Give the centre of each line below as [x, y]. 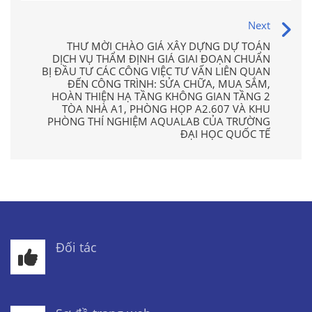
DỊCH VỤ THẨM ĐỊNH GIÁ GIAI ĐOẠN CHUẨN [161, 58]
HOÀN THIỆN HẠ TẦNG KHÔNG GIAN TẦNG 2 [161, 96]
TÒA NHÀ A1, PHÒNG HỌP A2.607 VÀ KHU [166, 109]
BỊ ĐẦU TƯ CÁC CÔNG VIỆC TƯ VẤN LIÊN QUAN [156, 71]
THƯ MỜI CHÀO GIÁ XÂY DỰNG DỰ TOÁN [169, 46]
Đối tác [76, 247]
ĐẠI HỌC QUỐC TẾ [225, 134]
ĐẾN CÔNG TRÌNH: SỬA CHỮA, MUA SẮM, [169, 84]
